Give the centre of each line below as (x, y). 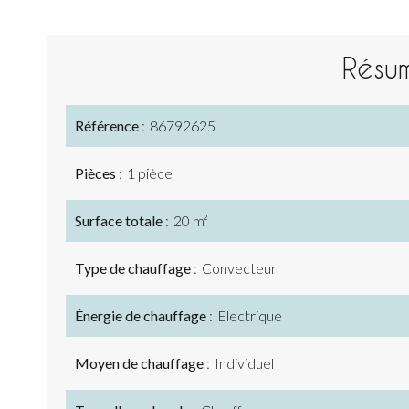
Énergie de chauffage (142, 315)
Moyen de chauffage (141, 363)
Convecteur (239, 268)
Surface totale (120, 220)
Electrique (250, 315)
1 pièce (150, 173)
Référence (108, 126)
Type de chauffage (134, 268)
